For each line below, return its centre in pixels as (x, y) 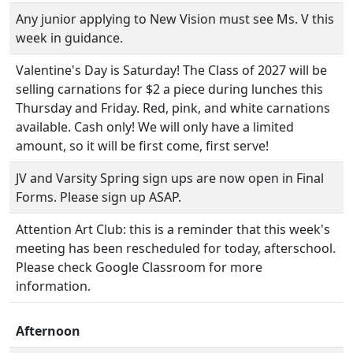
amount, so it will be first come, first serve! (142, 146)
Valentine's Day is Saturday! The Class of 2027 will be (171, 70)
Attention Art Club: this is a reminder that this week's (173, 229)
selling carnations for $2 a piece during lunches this (169, 89)
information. (53, 286)
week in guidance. (69, 38)
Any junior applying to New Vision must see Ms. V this (175, 19)
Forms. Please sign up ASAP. (98, 197)
